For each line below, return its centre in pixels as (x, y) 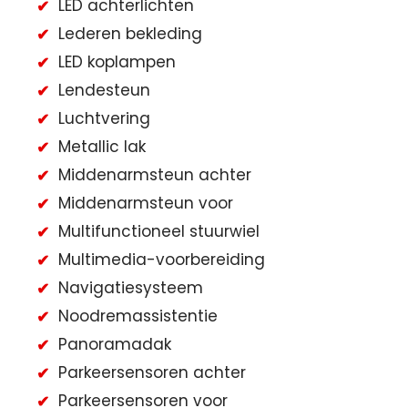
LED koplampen (117, 62)
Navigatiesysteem (131, 288)
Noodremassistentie (138, 316)
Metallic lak (102, 147)
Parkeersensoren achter (152, 373)
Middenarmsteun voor (146, 204)
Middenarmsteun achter (155, 175)
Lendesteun (104, 91)
